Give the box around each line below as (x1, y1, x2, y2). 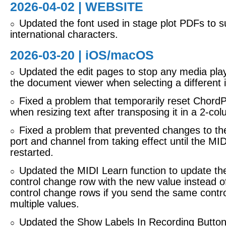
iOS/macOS (85, 48, 154, 62)
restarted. (10, 147, 53, 158)
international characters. (10, 29, 118, 40)
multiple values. (10, 198, 79, 209)
